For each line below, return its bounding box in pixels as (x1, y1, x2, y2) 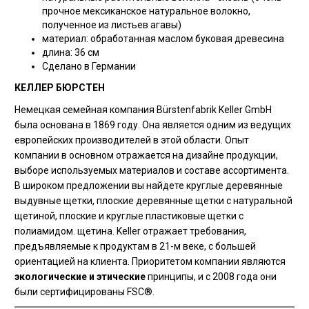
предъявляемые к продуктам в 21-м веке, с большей (14, 241, 256, 252)
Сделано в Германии (41, 61, 136, 72)
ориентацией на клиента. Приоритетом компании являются (14, 256, 286, 267)
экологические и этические (14, 271, 146, 282)
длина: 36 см (41, 47, 99, 58)
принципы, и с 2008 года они (145, 271, 277, 282)
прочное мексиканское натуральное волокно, (41, 6, 250, 17)
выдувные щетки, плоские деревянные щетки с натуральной (14, 195, 292, 206)
